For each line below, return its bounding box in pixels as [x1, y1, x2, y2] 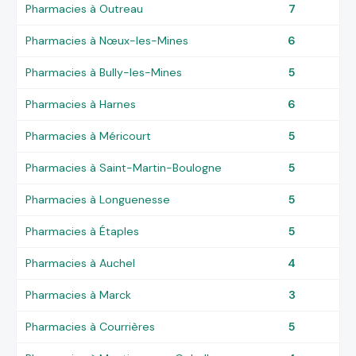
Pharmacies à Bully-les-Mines [25, 64, 183, 79]
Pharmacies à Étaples [25, 223, 140, 238]
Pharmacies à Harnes [25, 96, 137, 111]
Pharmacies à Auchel [25, 255, 136, 270]
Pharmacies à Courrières [25, 319, 156, 334]
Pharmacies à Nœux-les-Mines [25, 33, 189, 48]
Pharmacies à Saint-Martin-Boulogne [25, 160, 222, 175]
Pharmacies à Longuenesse [25, 192, 171, 207]
